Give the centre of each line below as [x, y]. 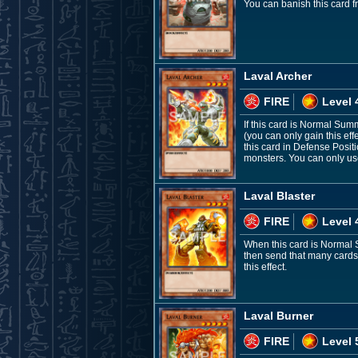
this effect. [265, 267]
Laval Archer [278, 76]
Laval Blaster [279, 195]
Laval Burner [278, 315]
